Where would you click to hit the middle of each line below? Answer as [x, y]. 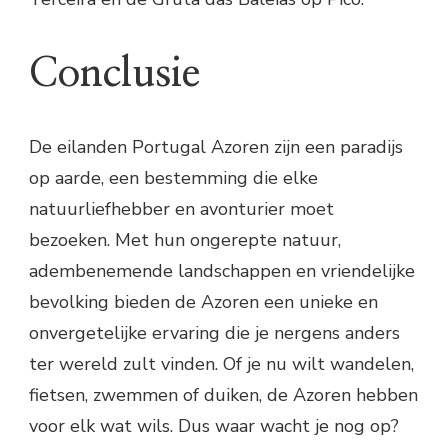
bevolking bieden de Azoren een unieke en [203, 301]
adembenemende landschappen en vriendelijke [222, 270]
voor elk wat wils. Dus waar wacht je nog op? [214, 425]
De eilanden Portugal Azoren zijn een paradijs [216, 146]
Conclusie [114, 73]
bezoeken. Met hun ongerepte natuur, [185, 239]
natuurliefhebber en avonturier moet [181, 208]
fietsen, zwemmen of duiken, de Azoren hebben [223, 394]
